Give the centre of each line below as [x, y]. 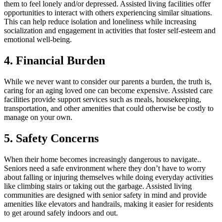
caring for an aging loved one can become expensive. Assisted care [108, 91]
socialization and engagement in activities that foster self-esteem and [110, 31]
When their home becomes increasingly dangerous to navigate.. [103, 159]
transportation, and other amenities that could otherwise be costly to [109, 109]
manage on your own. [38, 117]
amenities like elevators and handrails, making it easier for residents [109, 204]
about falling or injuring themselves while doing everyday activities [109, 177]
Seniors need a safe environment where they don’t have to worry [105, 168]
